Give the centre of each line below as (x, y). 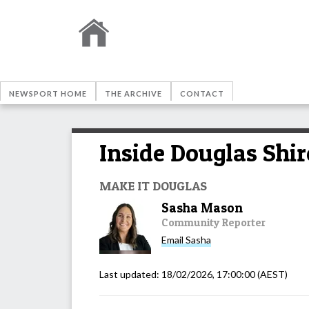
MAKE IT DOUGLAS (153, 185)
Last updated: (130, 274)
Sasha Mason (202, 208)
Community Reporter (213, 222)
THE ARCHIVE (133, 93)
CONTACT (202, 93)
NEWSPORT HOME (48, 93)
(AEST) (271, 274)
